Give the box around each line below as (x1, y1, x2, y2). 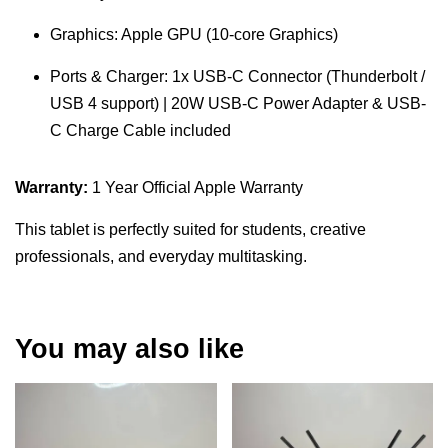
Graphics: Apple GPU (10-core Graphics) (50, 25, 338, 43)
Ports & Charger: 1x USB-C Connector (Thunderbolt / (50, 67, 425, 85)
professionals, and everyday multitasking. (15, 247, 307, 265)
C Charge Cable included (50, 121, 231, 139)
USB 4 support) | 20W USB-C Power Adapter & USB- (50, 94, 426, 112)
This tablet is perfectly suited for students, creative (15, 220, 366, 238)
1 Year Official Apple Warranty (88, 178, 303, 196)
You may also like (15, 333, 244, 364)
